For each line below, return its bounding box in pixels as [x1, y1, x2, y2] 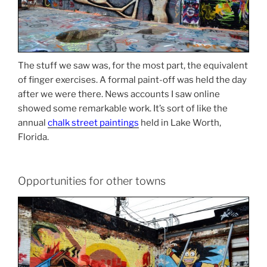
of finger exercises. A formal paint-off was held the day [18, 74, 247, 85]
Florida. [18, 131, 49, 142]
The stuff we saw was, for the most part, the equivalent [18, 60, 248, 71]
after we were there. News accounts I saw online [18, 88, 220, 100]
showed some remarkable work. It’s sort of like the [18, 103, 228, 114]
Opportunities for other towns [18, 175, 166, 188]
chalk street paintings [48, 117, 139, 128]
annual [18, 117, 48, 128]
